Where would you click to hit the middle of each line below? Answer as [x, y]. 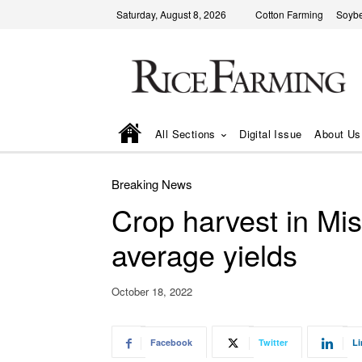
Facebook [171, 343]
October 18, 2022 [152, 292]
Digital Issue [271, 133]
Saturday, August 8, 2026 [171, 14]
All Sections [185, 133]
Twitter [273, 343]
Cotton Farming [289, 14]
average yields [204, 255]
